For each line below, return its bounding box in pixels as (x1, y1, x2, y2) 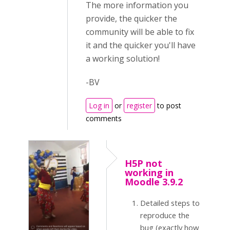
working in (125, 166, 174, 179)
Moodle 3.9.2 (125, 176, 183, 188)
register (127, 101, 152, 110)
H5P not (125, 157, 162, 169)
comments (86, 113, 122, 123)
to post (155, 101, 181, 110)
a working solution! (86, 53, 160, 64)
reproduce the (140, 210, 189, 220)
